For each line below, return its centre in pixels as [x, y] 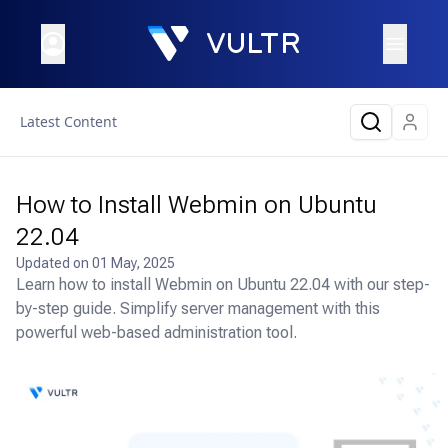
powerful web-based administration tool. [156, 332]
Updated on [54, 263]
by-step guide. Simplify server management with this [198, 308]
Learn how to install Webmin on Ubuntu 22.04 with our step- [223, 284]
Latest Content [68, 121]
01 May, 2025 [133, 263]
